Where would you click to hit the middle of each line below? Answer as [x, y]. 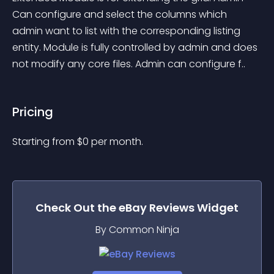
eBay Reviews [157, 208]
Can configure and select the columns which [121, 14]
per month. [117, 142]
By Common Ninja [137, 230]
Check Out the [77, 208]
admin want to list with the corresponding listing [128, 31]
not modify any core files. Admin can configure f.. [129, 64]
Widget [217, 208]
